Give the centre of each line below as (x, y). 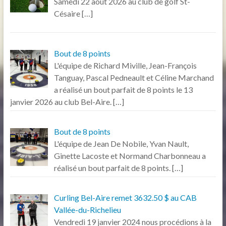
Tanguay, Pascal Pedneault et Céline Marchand (134, 77)
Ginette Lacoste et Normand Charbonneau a (130, 155)
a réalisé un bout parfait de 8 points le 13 (123, 89)
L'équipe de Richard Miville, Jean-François (125, 65)
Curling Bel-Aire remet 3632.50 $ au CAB (125, 197)
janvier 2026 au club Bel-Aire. (61, 101)
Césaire (67, 13)
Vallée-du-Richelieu (87, 209)
